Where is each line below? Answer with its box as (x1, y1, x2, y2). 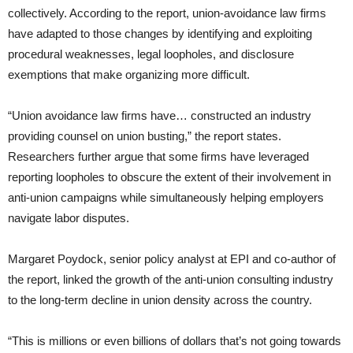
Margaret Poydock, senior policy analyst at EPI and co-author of (8, 252, 336, 266)
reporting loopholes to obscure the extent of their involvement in (8, 170, 331, 184)
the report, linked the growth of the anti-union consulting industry (8, 273, 333, 287)
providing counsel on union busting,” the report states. (8, 129, 281, 143)
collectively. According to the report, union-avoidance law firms (8, 6, 326, 20)
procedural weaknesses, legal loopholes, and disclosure (8, 47, 294, 61)
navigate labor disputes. (8, 211, 129, 225)
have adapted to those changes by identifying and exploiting (8, 27, 312, 41)
